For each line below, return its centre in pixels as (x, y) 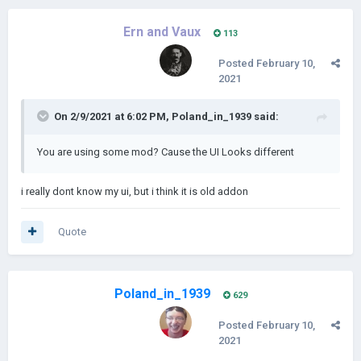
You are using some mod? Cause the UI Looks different (166, 152)
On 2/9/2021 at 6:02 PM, (113, 116)
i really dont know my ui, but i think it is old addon (135, 191)
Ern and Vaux (162, 32)
